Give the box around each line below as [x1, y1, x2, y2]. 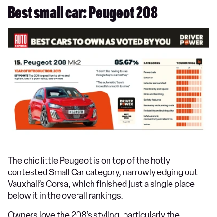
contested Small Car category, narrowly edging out [8, 167, 198, 178]
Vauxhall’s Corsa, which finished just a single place [8, 178, 195, 189]
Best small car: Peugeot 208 [8, 6, 158, 24]
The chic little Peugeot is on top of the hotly [8, 155, 170, 166]
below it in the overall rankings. [8, 190, 123, 201]
